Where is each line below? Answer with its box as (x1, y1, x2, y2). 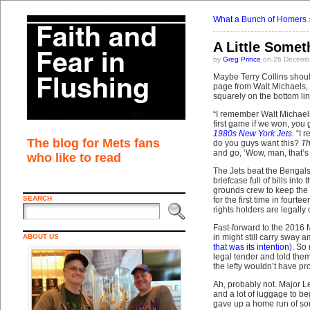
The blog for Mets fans (26, 136, 160, 150)
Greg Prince (222, 55, 261, 63)
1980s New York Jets (212, 129, 292, 138)
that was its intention (212, 242, 289, 252)
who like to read (26, 151, 121, 165)
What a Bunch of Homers (212, 15, 307, 24)
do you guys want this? (212, 138, 301, 148)
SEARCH (22, 194, 52, 202)
